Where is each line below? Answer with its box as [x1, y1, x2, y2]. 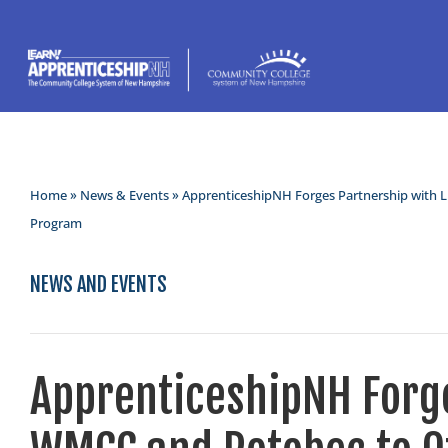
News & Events [80, 186, 169, 205]
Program [30, 214, 82, 233]
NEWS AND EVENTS [30, 271, 167, 297]
